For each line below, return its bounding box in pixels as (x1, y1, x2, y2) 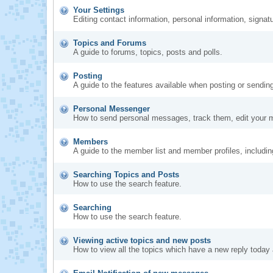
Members (73, 137, 108, 146)
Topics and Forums (73, 38, 146, 48)
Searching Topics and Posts (73, 170, 179, 179)
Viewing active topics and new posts (73, 236, 211, 245)
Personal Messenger (73, 104, 150, 113)
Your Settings (73, 5, 124, 15)
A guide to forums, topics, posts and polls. (73, 48, 222, 57)
